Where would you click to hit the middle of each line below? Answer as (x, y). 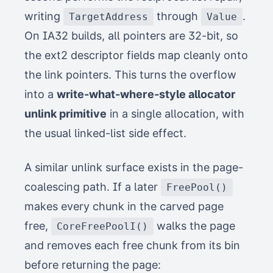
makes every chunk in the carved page (124, 207)
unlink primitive (66, 114)
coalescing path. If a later (93, 187)
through (177, 16)
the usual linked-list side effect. (105, 133)
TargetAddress (108, 17)
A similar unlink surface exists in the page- (134, 168)
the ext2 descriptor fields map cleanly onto (136, 55)
